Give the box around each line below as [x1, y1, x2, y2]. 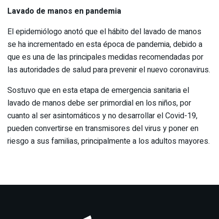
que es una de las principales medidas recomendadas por [7, 51, 203, 63]
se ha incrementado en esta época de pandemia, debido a [7, 38, 202, 50]
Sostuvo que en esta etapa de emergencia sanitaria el [7, 84, 189, 96]
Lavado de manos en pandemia [7, 5, 121, 17]
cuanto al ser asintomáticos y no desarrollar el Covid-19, [7, 109, 197, 122]
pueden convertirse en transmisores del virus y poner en [7, 122, 198, 134]
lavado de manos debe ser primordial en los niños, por [7, 97, 191, 109]
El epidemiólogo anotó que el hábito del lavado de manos [7, 25, 201, 38]
